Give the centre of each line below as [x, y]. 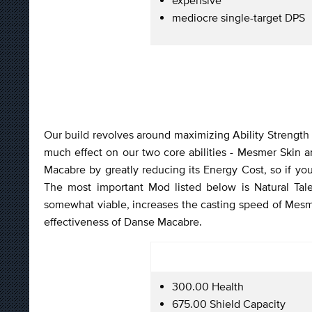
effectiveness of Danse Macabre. [124, 221]
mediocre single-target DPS [239, 17]
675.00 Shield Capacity [229, 303]
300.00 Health [208, 286]
